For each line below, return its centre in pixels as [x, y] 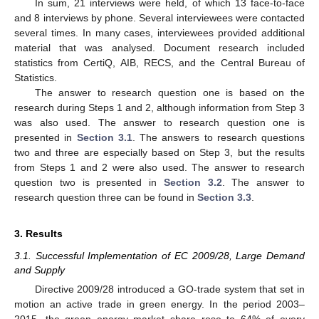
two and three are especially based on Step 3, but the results [159, 153]
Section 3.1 [104, 138]
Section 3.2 [193, 183]
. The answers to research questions [218, 138]
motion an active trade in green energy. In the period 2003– [159, 304]
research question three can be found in [106, 198]
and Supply [40, 270]
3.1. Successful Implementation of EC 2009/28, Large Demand [159, 256]
